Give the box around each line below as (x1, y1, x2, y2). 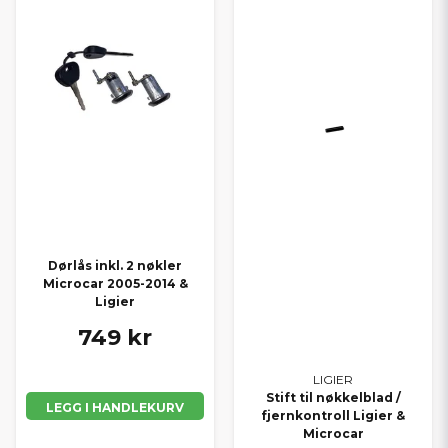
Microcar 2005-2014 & (42, 276, 188, 292)
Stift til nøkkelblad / (265, 390, 401, 406)
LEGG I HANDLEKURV (46, 399, 184, 415)
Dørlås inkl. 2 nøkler (48, 258, 182, 274)
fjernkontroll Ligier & (261, 408, 405, 424)
